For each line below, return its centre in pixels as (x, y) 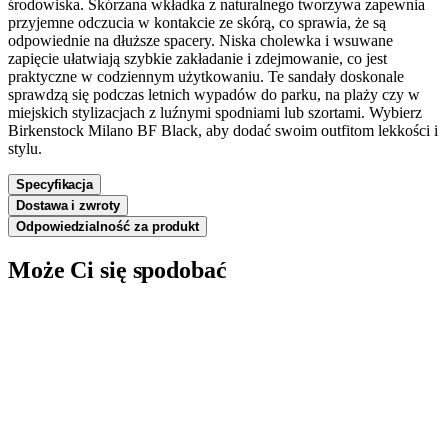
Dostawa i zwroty (68, 205)
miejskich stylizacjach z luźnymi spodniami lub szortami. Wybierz (215, 112)
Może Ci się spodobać (117, 269)
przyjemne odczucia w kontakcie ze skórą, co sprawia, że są (197, 22)
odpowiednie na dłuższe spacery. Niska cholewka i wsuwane (200, 40)
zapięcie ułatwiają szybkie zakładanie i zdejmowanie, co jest (197, 58)
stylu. (25, 148)
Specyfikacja (55, 184)
